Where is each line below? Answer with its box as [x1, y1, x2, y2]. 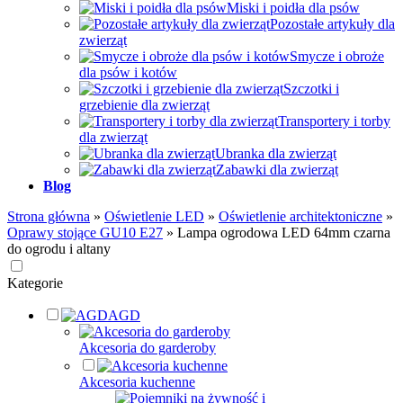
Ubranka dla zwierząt [215, 146, 336, 161]
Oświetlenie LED [104, 209, 204, 224]
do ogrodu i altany [7, 241, 111, 256]
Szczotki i [283, 81, 339, 96]
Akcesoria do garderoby [79, 340, 216, 355]
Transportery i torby [278, 113, 390, 129]
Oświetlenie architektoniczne [219, 209, 382, 224]
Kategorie [7, 275, 63, 291]
